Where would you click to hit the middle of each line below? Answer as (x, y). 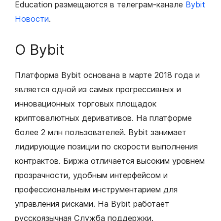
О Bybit (39, 50)
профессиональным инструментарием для (96, 190)
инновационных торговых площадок (86, 104)
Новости (32, 19)
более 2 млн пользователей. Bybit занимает (101, 132)
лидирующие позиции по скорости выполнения (106, 147)
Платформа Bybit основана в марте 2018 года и (107, 75)
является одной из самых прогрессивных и (98, 90)
